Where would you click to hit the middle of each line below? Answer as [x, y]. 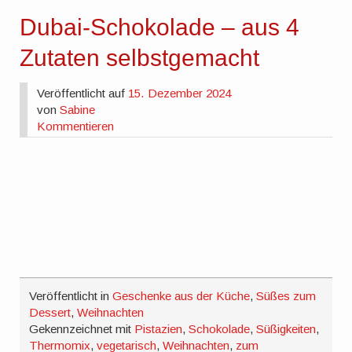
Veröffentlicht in [71, 296]
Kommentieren [76, 126]
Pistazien [159, 329]
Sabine [78, 109]
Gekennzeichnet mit [82, 329]
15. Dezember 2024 [180, 93]
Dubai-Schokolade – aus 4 [160, 27]
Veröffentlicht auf [83, 93]
